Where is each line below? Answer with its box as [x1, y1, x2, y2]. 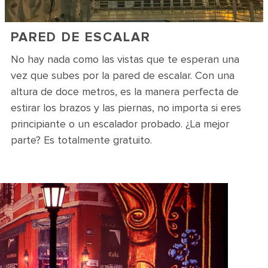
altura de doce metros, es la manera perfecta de [11, 85, 239, 98]
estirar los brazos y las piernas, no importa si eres [11, 101, 241, 114]
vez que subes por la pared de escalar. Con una [11, 69, 234, 82]
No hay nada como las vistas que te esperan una [11, 53, 239, 66]
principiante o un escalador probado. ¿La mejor [11, 117, 229, 130]
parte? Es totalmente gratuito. [11, 133, 152, 147]
